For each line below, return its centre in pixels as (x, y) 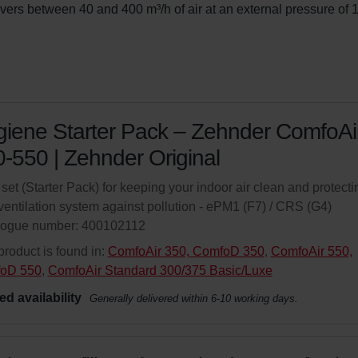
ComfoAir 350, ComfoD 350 (186, 251)
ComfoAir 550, (311, 251)
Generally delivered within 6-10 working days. (193, 298)
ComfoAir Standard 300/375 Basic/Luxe (160, 270)
